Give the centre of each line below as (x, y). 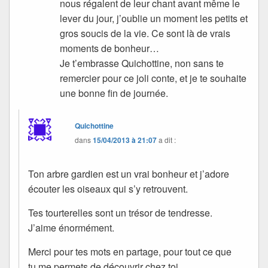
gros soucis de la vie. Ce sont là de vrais (145, 33)
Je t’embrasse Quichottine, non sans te (142, 63)
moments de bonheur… (110, 48)
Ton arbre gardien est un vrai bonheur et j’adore (129, 173)
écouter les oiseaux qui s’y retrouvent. (108, 188)
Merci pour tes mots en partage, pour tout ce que (130, 251)
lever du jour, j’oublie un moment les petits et (154, 18)
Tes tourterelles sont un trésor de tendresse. (120, 212)
